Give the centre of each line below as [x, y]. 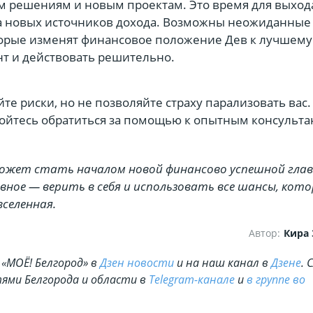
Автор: [264, 233]
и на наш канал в [223, 263]
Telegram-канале [192, 279]
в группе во [276, 279]
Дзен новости [137, 263]
